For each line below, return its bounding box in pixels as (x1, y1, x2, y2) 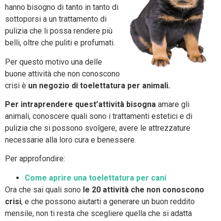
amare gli (156, 100, 189, 110)
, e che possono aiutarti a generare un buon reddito (21, 196, 195, 206)
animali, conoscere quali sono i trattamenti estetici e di (5, 111, 192, 121)
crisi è (5, 80, 28, 90)
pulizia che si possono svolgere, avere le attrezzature (5, 123, 190, 133)
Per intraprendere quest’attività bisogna (5, 100, 156, 110)
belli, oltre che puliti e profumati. (5, 38, 115, 48)
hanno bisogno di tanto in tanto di (5, 2, 118, 12)
